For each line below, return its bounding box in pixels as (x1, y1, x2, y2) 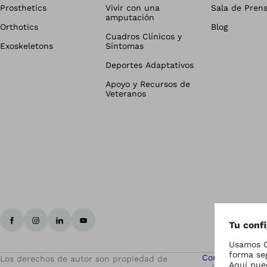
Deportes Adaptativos (105, 60, 194, 70)
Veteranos (105, 89, 146, 98)
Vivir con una (105, 3, 160, 13)
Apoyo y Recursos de (105, 79, 190, 89)
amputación (105, 13, 154, 22)
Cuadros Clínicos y (105, 32, 182, 41)
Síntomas (105, 41, 144, 51)
